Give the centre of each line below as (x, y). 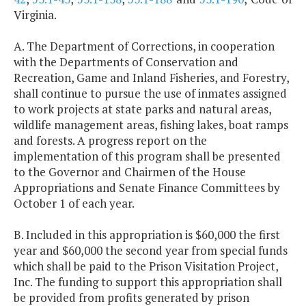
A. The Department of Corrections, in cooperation (144, 46)
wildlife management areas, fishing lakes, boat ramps (151, 125)
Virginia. (35, 15)
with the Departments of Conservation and (126, 62)
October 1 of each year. (74, 204)
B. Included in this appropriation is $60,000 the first (147, 235)
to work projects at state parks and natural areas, (142, 109)
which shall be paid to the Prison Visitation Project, (146, 266)
